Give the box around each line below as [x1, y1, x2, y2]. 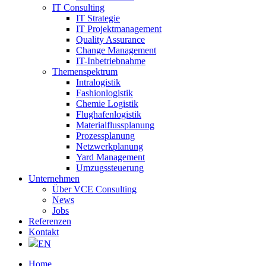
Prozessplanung [76, 131, 135, 141]
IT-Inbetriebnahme [76, 56, 145, 66]
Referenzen [28, 216, 71, 226]
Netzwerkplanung [76, 141, 143, 151]
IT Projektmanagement [76, 24, 161, 34]
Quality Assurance [76, 34, 145, 45]
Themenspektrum [52, 66, 118, 77]
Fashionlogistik [76, 88, 133, 98]
